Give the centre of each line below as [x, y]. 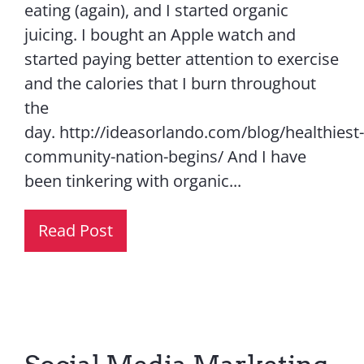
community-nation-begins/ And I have [165, 156]
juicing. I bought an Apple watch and [160, 34]
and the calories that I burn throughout [170, 83]
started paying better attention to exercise [181, 58]
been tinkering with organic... [132, 180]
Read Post [75, 230]
